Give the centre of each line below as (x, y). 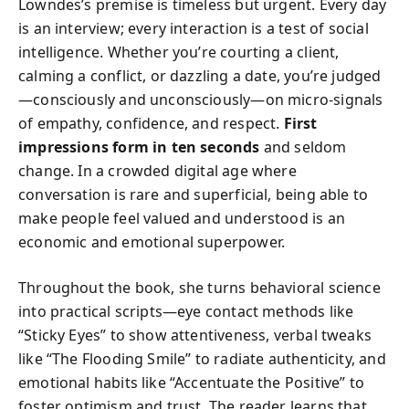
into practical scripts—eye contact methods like (186, 311)
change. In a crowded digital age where (157, 171)
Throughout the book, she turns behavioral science (199, 288)
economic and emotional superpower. (152, 242)
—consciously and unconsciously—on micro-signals (201, 100)
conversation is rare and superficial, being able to (194, 194)
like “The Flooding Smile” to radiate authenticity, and (202, 359)
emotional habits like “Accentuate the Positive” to (191, 383)
